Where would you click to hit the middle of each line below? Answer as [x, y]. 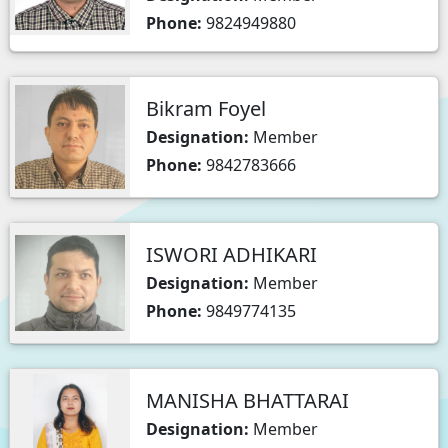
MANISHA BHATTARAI [247, 400]
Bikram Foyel [206, 108]
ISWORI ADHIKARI [231, 254]
